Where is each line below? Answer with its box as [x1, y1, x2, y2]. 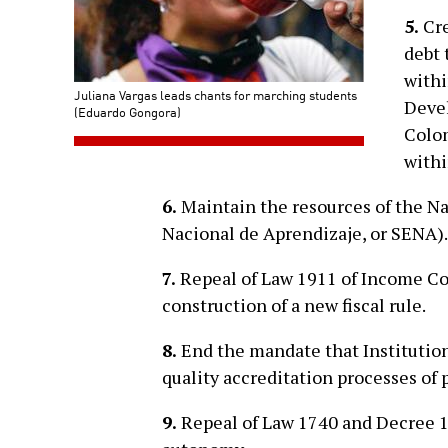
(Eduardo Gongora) [74, 102, 181, 122]
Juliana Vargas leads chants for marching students [74, 85, 357, 105]
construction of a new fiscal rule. [162, 293, 426, 318]
